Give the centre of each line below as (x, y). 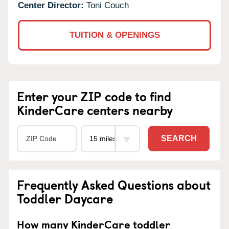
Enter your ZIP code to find (94, 96)
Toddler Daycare (65, 198)
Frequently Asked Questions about (114, 184)
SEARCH (179, 139)
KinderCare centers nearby (95, 110)
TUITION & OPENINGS (114, 35)
